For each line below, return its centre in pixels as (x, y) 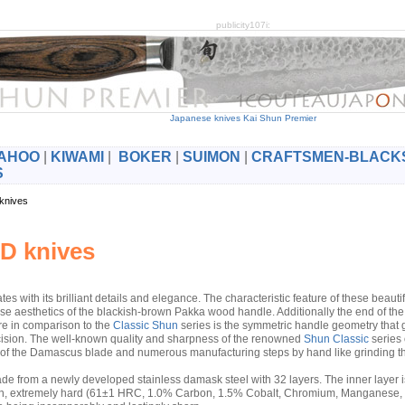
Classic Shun (145, 325)
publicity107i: (243, 25)
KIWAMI (77, 157)
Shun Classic (336, 339)
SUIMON (211, 157)
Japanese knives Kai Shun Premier (243, 118)
